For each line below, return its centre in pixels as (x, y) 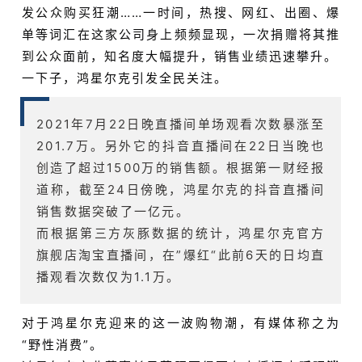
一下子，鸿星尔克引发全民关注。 (125, 78)
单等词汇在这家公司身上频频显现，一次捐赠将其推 (181, 35)
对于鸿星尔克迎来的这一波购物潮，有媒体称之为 (181, 323)
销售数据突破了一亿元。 (113, 212)
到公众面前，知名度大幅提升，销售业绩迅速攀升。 (180, 57)
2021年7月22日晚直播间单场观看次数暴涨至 (181, 124)
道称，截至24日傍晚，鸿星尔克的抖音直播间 (181, 190)
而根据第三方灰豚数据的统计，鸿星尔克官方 (181, 234)
